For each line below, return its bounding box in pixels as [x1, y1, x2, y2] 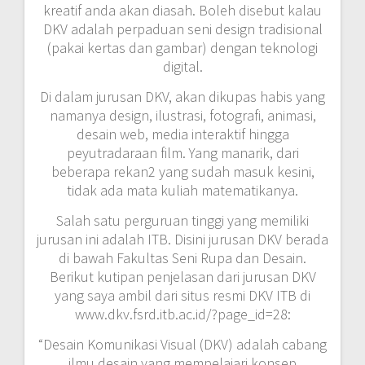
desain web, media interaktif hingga [76, 124, 289, 143]
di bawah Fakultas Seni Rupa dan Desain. [59, 248, 306, 267]
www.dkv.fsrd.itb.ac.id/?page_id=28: [74, 304, 291, 323]
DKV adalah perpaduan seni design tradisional [42, 19, 323, 38]
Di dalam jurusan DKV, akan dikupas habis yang [40, 86, 325, 106]
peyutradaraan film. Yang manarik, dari [66, 143, 299, 162]
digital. [162, 56, 203, 76]
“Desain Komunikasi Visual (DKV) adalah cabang [38, 334, 327, 354]
